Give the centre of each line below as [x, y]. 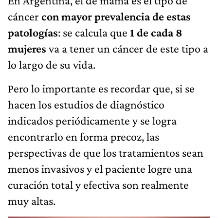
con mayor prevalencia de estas [116, 16]
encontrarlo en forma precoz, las [83, 136]
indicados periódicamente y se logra [92, 120]
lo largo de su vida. [52, 64]
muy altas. [32, 200]
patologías [33, 32]
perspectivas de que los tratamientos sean [106, 152]
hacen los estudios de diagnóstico [86, 104]
